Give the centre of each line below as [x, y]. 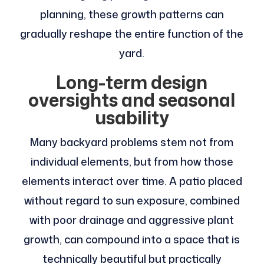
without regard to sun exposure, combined [132, 201]
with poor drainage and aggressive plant [132, 220]
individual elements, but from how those [132, 162]
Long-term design [132, 82]
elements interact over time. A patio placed [132, 181]
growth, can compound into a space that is [132, 240]
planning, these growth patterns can [132, 14]
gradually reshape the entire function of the [132, 34]
